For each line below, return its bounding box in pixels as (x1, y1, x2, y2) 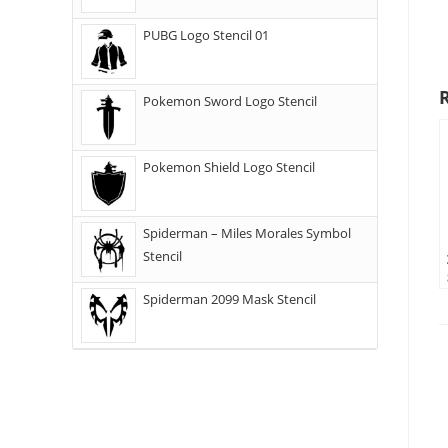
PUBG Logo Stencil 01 (143, 26, 269, 44)
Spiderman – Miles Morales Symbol (143, 224, 351, 242)
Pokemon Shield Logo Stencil (143, 158, 315, 176)
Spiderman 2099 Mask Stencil (143, 290, 316, 308)
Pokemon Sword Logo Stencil (143, 92, 317, 110)
